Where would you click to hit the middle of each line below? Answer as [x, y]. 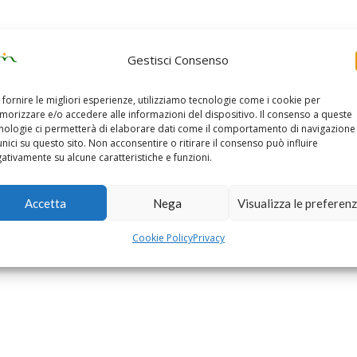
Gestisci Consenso [178, 59]
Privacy [208, 238]
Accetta [46, 203]
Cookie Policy [162, 238]
